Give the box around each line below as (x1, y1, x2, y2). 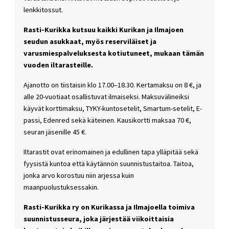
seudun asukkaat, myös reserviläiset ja (24, 37, 156, 47)
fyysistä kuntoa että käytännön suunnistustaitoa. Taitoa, (24, 158, 194, 168)
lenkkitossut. (24, 5, 63, 15)
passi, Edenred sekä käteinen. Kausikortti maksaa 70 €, (24, 116, 191, 125)
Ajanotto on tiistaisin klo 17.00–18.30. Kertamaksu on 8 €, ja (24, 80, 201, 90)
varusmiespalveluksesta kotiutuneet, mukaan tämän (24, 49, 204, 58)
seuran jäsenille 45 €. (24, 127, 86, 137)
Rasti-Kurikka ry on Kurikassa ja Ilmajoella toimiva (24, 202, 195, 212)
